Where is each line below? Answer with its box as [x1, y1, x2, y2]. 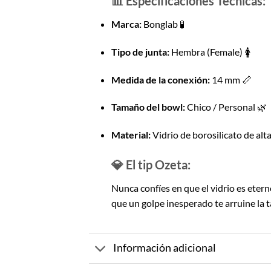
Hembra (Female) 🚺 [169, 45, 250, 57]
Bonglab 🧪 [141, 18, 184, 30]
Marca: [111, 18, 142, 30]
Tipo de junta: [111, 45, 169, 57]
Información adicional [113, 241, 217, 255]
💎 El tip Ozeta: [111, 157, 191, 172]
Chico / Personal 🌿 [184, 101, 267, 113]
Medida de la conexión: [111, 73, 210, 85]
